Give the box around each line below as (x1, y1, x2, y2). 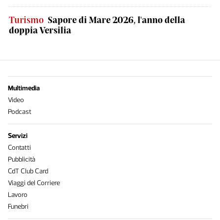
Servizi (8, 132, 27, 140)
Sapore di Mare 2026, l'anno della (48, 14, 185, 25)
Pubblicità (8, 155, 35, 164)
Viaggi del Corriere (8, 179, 60, 187)
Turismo (9, 14, 44, 25)
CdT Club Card (8, 167, 48, 175)
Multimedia (8, 84, 40, 92)
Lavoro (8, 191, 27, 199)
